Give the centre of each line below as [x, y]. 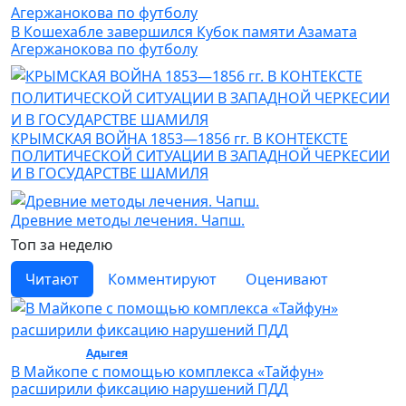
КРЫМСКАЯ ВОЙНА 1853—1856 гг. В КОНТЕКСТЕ [179, 138]
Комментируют [162, 280]
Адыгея [106, 353]
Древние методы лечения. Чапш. [128, 221]
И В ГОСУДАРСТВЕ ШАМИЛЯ [110, 173]
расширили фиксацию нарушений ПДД [150, 388]
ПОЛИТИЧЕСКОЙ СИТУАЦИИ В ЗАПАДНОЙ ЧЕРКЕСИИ [200, 155]
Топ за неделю [62, 245]
